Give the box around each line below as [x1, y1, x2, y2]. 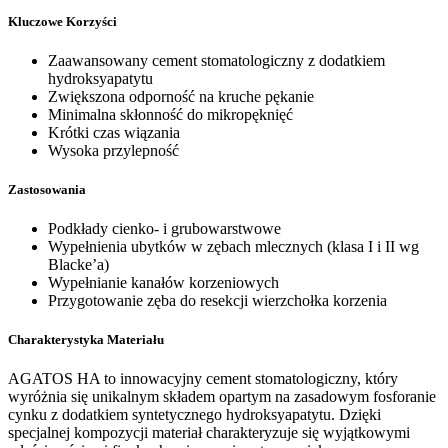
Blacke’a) [48, 256, 109, 274]
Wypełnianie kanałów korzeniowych [48, 274, 279, 292]
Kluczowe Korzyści [8, 13, 117, 29]
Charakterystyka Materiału [8, 332, 164, 348]
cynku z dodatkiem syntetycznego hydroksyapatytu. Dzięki [8, 406, 381, 424]
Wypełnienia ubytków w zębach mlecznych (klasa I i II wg [48, 238, 419, 256]
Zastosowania [8, 181, 86, 197]
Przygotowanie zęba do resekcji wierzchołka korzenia [48, 292, 387, 310]
